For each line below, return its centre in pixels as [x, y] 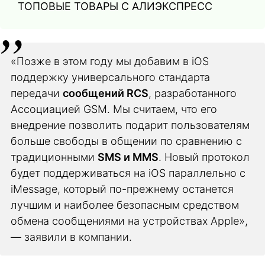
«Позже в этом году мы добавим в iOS [110, 61]
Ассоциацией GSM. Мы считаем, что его [114, 109]
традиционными [54, 157]
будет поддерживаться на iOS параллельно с [128, 173]
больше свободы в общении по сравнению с [126, 141]
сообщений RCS [106, 93]
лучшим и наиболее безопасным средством [125, 205]
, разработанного [193, 93]
